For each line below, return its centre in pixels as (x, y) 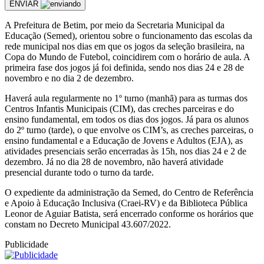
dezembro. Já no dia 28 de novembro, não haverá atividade (114, 161)
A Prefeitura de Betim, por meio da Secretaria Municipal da (115, 25)
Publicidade (27, 244)
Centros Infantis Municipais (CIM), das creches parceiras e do (119, 108)
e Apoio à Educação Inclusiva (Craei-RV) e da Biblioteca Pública (126, 203)
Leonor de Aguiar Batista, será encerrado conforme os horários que (129, 213)
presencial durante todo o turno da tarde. (79, 172)
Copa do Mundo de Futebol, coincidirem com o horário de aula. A (127, 57)
